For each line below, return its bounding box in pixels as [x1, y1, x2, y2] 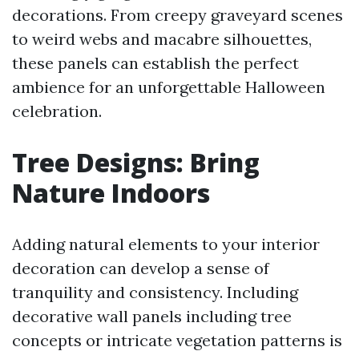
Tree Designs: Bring [12, 145, 260, 180]
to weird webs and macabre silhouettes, [12, 29, 312, 50]
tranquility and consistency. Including [12, 282, 298, 303]
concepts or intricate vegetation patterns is [12, 330, 342, 351]
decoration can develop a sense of [12, 258, 269, 279]
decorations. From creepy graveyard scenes [12, 5, 343, 26]
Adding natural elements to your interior [12, 234, 320, 255]
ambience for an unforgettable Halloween [12, 77, 325, 98]
